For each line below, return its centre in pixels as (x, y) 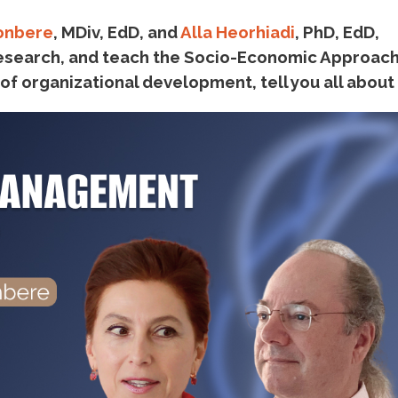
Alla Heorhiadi (238, 32)
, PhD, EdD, (337, 32)
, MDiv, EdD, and (117, 32)
